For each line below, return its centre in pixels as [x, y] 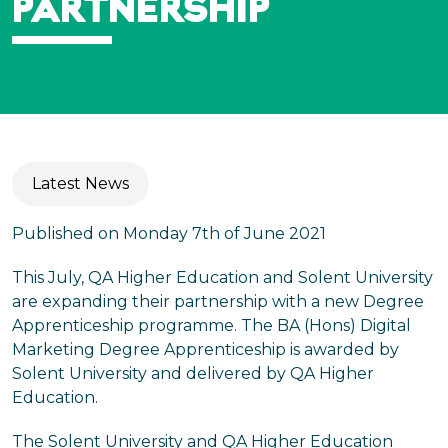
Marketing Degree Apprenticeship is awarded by [205, 349]
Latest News [80, 183]
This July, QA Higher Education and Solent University [222, 277]
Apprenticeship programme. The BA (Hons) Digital [211, 325]
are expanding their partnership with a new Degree [218, 301]
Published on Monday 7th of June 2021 [169, 233]
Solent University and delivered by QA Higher [193, 373]
